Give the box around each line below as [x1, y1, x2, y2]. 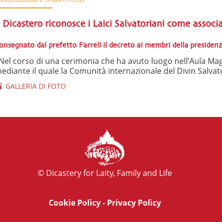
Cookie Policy [48, 197, 101, 208]
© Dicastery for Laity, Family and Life [37, 167, 172, 178]
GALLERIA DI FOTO [1, 81, 66, 91]
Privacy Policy [107, 197, 161, 208]
